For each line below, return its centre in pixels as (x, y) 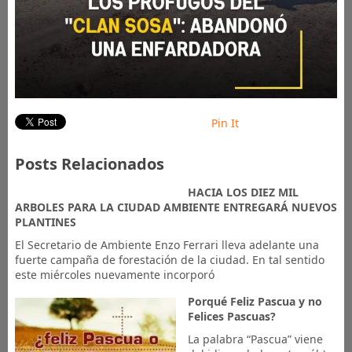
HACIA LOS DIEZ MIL (243, 192)
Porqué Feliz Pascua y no (255, 301)
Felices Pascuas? (231, 316)
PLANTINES (47, 222)
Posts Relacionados (89, 163)
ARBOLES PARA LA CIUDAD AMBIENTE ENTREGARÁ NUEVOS (176, 207)
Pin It (225, 123)
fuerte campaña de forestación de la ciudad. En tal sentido (169, 259)
